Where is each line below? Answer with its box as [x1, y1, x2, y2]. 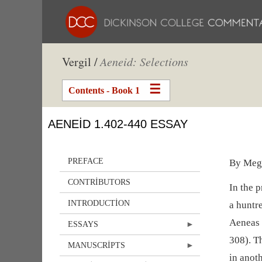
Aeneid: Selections [100, 54, 188, 69]
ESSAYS [68, 219, 98, 229]
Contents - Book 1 [68, 85, 140, 96]
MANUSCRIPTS [68, 240, 125, 250]
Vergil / [62, 54, 98, 70]
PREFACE [68, 156, 104, 166]
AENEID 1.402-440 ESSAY [48, 118, 188, 131]
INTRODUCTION [68, 198, 130, 208]
